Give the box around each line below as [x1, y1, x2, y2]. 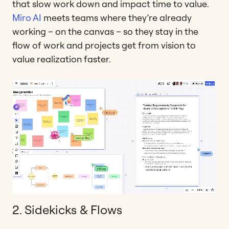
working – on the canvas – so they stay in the [12, 25, 198, 37]
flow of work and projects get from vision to [12, 39, 196, 51]
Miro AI [12, 11, 41, 24]
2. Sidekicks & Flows [12, 201, 122, 217]
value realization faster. [12, 53, 111, 65]
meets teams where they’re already [41, 11, 192, 24]
